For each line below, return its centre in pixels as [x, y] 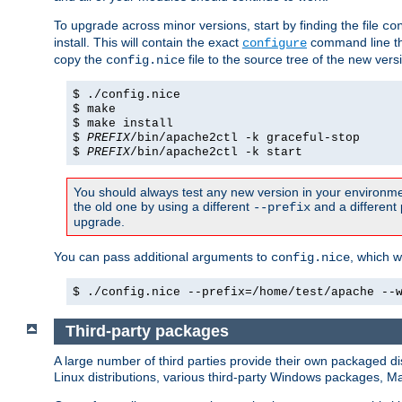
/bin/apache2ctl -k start [216, 153]
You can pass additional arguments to [162, 257]
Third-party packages [147, 331]
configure [275, 44]
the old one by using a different [163, 207]
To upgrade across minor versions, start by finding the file [218, 26]
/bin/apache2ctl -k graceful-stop [245, 138]
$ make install [123, 124]
